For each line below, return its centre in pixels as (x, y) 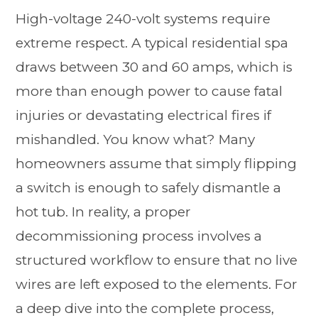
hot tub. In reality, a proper (104, 212)
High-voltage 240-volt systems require (143, 18)
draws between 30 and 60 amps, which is (154, 67)
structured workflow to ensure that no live (157, 260)
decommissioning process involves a (139, 236)
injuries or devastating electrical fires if (144, 115)
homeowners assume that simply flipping (157, 163)
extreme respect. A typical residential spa (152, 43)
